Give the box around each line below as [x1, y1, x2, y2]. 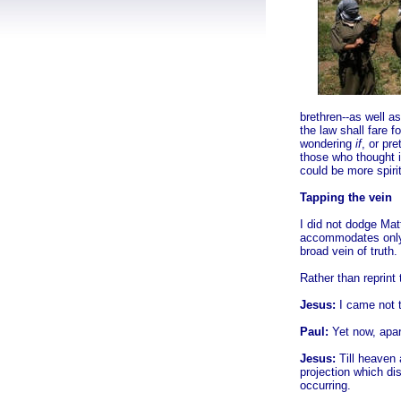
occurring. [300, 379, 351, 392]
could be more [300, 164, 373, 177]
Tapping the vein [300, 191, 392, 204]
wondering [300, 137, 355, 150]
